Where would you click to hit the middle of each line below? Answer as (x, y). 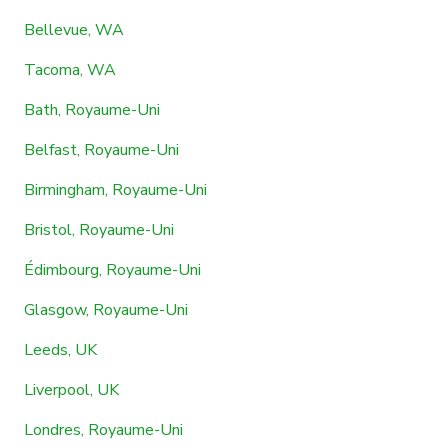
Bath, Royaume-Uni (92, 109)
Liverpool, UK (71, 389)
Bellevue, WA (74, 29)
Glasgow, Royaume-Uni (106, 309)
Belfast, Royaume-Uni (101, 149)
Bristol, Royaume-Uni (99, 229)
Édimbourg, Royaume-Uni (112, 269)
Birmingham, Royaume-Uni (115, 189)
